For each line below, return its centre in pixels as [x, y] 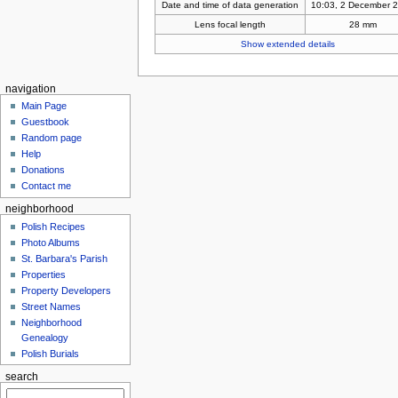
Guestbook [46, 122]
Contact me [47, 186]
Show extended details [287, 44]
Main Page [44, 106]
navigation [30, 88]
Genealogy [45, 337]
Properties [44, 274]
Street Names [52, 306]
